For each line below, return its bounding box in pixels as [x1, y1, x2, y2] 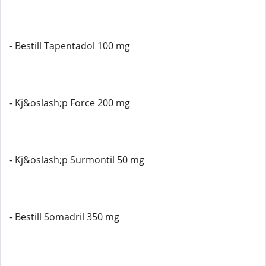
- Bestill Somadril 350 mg [9, 210, 119, 223]
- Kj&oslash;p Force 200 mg [9, 96, 130, 109]
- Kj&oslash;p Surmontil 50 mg [9, 153, 144, 166]
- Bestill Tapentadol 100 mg [9, 39, 130, 52]
